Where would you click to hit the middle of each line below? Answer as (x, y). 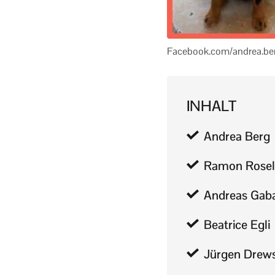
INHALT (211, 106)
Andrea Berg (237, 137)
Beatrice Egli (237, 225)
